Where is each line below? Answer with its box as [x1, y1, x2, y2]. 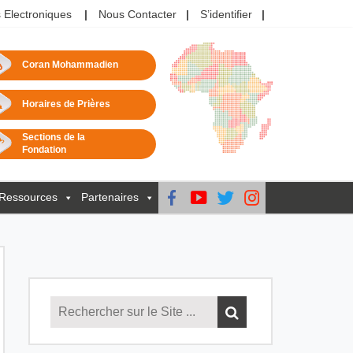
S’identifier [200, 7, 252, 22]
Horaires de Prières [21, 98, 110, 111]
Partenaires [81, 190, 139, 205]
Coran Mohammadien [21, 58, 118, 72]
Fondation [21, 143, 66, 157]
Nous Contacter [98, 7, 176, 22]
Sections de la [21, 131, 85, 144]
